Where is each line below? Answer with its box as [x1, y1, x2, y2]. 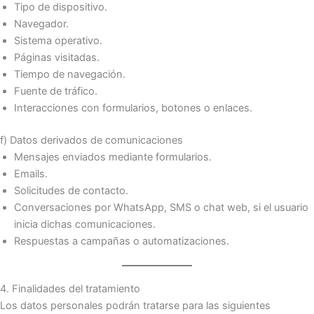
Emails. [14, 168, 48, 181]
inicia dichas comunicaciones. [14, 218, 156, 231]
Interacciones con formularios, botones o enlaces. [14, 102, 252, 115]
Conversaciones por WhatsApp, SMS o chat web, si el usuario [14, 201, 308, 214]
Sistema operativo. [14, 34, 102, 48]
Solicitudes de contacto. [14, 184, 128, 198]
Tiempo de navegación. [14, 68, 125, 81]
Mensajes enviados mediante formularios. [14, 151, 212, 164]
